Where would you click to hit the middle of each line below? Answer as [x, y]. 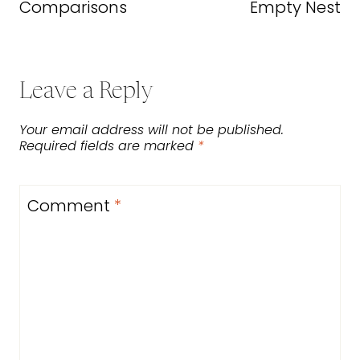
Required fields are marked [108, 146]
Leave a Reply [86, 92]
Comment [71, 206]
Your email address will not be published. [151, 130]
